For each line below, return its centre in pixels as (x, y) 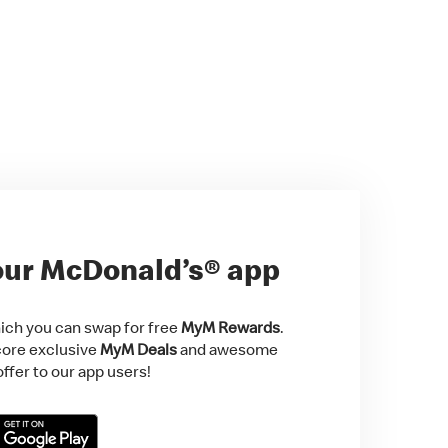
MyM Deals (138, 349)
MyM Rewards (230, 327)
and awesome (227, 349)
